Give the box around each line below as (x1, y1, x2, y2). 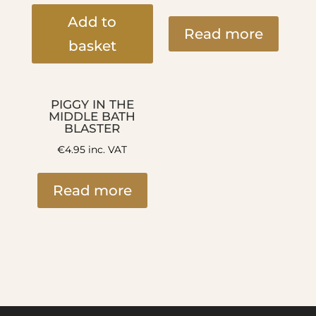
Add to (68, 13, 117, 31)
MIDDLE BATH (49, 109, 136, 123)
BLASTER (64, 121, 121, 135)
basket (68, 37, 116, 55)
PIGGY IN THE (50, 97, 134, 111)
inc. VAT (85, 143, 128, 157)
